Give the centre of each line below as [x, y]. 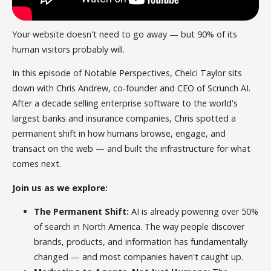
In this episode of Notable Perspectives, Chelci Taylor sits [127, 73]
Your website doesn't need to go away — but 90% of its [125, 34]
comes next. [37, 164]
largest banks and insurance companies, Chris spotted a [124, 119]
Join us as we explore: [60, 188]
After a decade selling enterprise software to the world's [125, 103]
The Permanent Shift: [82, 212]
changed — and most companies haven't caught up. [139, 257]
